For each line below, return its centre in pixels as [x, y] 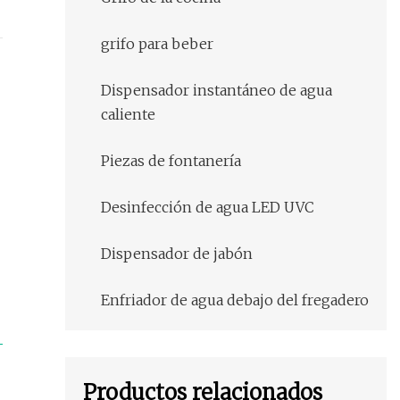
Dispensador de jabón [177, 254]
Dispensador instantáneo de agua [217, 91]
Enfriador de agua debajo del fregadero [235, 300]
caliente [128, 115]
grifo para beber [157, 44]
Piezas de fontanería [171, 161]
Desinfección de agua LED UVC [208, 208]
